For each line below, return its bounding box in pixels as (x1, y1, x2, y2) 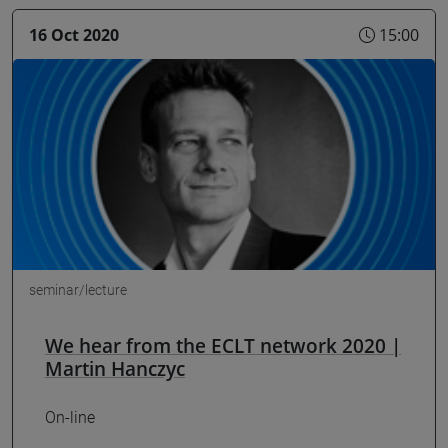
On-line (45, 408, 95, 427)
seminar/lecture (29, 282, 127, 299)
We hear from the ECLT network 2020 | (45, 332, 401, 360)
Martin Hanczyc (45, 355, 185, 383)
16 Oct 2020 (29, 23, 119, 46)
